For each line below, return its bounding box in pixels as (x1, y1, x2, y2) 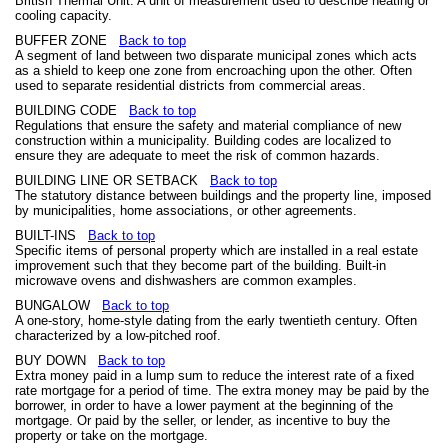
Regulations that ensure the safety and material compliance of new (15, 118, 401, 133)
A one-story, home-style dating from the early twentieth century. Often (15, 313, 417, 328)
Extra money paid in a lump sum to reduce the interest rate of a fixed (15, 368, 414, 383)
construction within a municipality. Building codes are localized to (15, 133, 391, 148)
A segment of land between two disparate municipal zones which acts (15, 48, 417, 63)
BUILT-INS (15, 228, 88, 243)
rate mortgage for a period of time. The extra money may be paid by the (15, 383, 429, 398)
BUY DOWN (15, 353, 98, 368)
